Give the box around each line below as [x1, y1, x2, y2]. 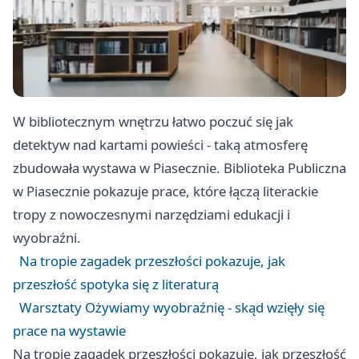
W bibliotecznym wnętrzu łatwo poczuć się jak [13, 112, 293, 131]
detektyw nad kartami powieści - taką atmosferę [13, 135, 308, 155]
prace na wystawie [13, 321, 126, 341]
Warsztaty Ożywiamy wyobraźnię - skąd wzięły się [19, 298, 325, 317]
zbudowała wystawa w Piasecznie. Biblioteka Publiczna [13, 159, 346, 178]
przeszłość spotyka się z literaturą [13, 275, 219, 294]
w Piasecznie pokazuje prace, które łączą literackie [13, 182, 318, 201]
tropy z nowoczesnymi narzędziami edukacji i [13, 205, 290, 224]
